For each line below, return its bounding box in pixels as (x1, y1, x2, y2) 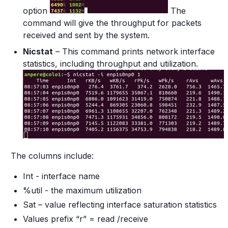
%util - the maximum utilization (23, 185, 141, 195)
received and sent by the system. (23, 30, 150, 40)
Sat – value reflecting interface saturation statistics (23, 199, 217, 210)
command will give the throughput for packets (23, 18, 202, 28)
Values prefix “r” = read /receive (23, 214, 148, 224)
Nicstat (23, 46, 53, 56)
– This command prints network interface (53, 46, 215, 56)
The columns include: (11, 151, 94, 161)
